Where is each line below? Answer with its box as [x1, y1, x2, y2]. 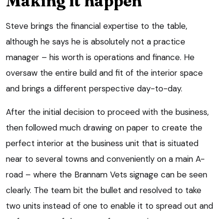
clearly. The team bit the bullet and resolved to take [6, 185, 201, 196]
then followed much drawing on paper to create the [6, 122, 202, 133]
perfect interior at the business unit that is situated [6, 138, 198, 149]
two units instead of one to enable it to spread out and [6, 200, 213, 212]
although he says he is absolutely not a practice [6, 36, 185, 47]
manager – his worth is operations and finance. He [6, 52, 195, 63]
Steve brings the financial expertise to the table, [6, 21, 187, 32]
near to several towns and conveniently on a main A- [6, 153, 205, 165]
